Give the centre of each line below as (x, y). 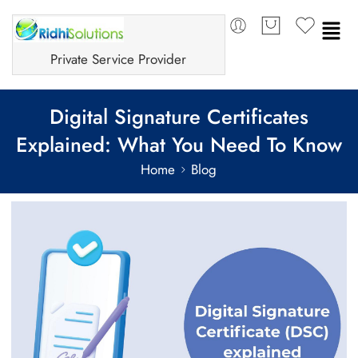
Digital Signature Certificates (179, 117)
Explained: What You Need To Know (179, 145)
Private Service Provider (119, 60)
